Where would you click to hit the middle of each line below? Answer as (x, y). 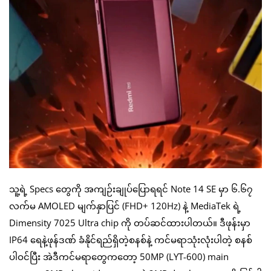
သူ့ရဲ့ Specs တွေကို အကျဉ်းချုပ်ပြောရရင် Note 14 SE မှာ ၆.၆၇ (131, 188)
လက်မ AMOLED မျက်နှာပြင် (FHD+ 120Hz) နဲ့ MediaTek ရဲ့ (125, 205)
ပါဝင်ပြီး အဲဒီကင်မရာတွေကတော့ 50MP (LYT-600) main (119, 256)
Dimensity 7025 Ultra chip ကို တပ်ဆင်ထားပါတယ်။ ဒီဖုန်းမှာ (130, 222)
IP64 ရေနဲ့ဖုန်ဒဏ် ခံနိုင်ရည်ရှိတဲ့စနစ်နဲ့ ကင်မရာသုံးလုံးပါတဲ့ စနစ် (131, 239)
